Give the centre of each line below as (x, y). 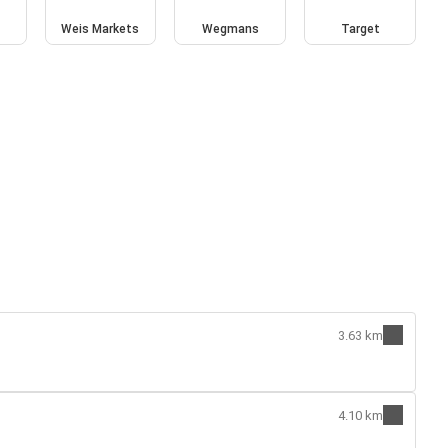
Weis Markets (100, 28)
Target (360, 28)
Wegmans (230, 28)
